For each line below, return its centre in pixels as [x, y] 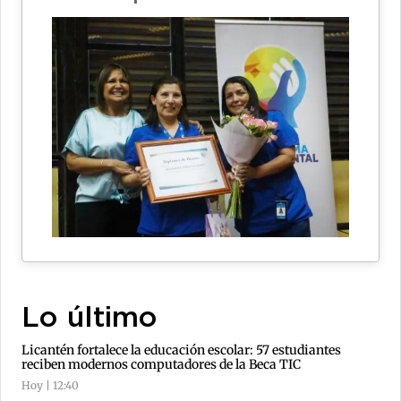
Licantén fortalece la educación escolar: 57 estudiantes [181, 350]
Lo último [90, 319]
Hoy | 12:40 [50, 386]
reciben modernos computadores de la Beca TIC [161, 365]
